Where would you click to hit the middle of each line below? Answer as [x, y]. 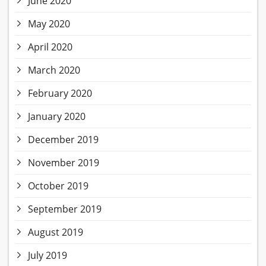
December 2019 [63, 140]
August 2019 [56, 232]
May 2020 [49, 24]
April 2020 [50, 47]
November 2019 [64, 163]
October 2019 [58, 186]
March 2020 [54, 70]
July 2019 [47, 256]
